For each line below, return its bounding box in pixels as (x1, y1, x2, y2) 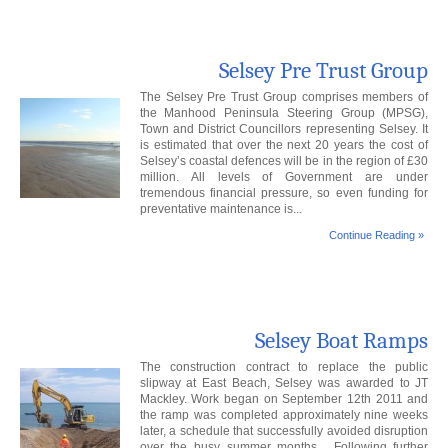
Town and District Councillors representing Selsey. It (139, 122, 429, 137)
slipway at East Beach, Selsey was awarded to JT (139, 376, 429, 391)
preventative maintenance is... (139, 202, 302, 217)
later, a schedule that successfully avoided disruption (139, 424, 429, 439)
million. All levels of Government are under (139, 170, 429, 185)
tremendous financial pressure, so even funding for (139, 186, 429, 201)
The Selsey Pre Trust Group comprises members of (139, 90, 429, 105)
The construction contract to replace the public (139, 360, 429, 375)
